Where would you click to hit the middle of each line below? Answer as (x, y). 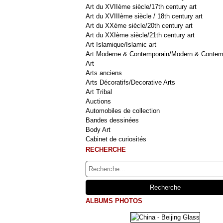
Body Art (98, 130)
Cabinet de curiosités (116, 139)
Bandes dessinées (112, 120)
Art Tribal (99, 92)
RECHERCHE (106, 150)
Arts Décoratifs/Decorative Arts (130, 82)
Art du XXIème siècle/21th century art (140, 35)
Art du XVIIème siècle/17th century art (141, 7)
